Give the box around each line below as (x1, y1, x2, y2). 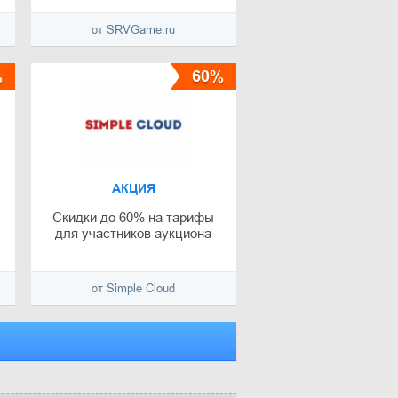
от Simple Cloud (92, 282, 176, 296)
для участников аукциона (55, 226, 212, 242)
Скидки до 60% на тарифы (52, 210, 215, 226)
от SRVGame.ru (92, 23, 176, 37)
